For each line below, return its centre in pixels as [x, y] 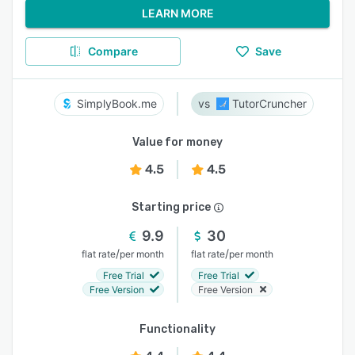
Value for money [177, 142]
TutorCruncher [269, 103]
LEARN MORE [177, 13]
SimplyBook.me [117, 103]
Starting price [171, 207]
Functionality [177, 329]
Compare [113, 51]
